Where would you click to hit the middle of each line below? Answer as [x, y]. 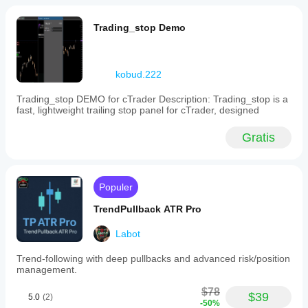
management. [47, 269]
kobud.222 [139, 74]
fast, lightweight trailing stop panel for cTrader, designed [138, 110]
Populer [116, 187]
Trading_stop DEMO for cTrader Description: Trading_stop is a [152, 99]
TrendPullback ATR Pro [147, 209]
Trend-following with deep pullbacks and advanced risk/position [153, 258]
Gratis [258, 137]
